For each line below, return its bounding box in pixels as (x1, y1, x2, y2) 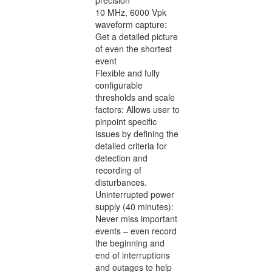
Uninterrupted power (95, 188, 174, 200)
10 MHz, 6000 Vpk (95, 5, 166, 18)
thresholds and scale (95, 90, 175, 103)
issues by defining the (95, 127, 178, 140)
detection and (95, 151, 148, 164)
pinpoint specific (95, 115, 157, 127)
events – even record (95, 224, 177, 237)
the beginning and (95, 236, 165, 249)
